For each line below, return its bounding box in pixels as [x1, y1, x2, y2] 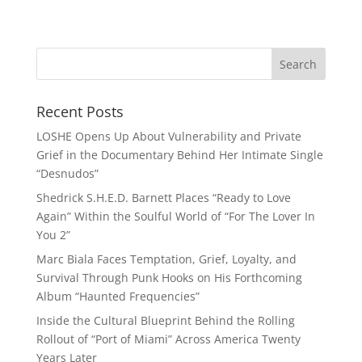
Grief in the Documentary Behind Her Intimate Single [36, 147, 323, 163]
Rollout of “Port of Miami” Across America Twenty [36, 331, 301, 347]
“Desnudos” [36, 166, 99, 182]
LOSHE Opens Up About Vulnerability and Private [36, 128, 301, 145]
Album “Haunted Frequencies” [36, 288, 200, 305]
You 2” [36, 227, 70, 243]
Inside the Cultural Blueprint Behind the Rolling [36, 313, 295, 329]
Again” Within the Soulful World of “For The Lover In [36, 208, 315, 225]
